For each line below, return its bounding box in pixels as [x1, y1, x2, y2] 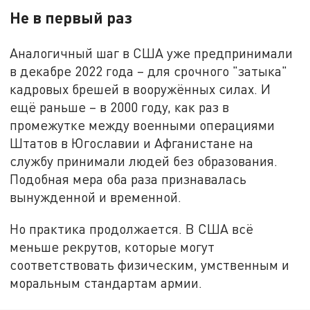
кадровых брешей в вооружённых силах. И [10, 81, 271, 98]
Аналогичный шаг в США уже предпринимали [10, 45, 293, 62]
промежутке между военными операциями [10, 117, 275, 134]
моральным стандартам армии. [10, 274, 203, 291]
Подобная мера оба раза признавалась [10, 171, 247, 188]
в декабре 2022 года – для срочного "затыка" [10, 63, 288, 80]
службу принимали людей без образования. [10, 153, 278, 170]
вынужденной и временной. [10, 189, 182, 206]
